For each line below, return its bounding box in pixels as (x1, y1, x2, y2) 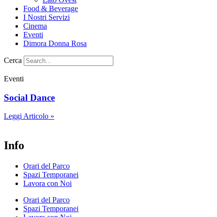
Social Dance (4, 92, 55, 103)
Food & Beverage (23, 4, 78, 13)
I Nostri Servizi (23, 13, 70, 21)
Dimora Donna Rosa (23, 39, 87, 47)
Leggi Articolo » (4, 112, 54, 121)
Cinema (23, 22, 47, 30)
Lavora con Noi (23, 179, 72, 188)
